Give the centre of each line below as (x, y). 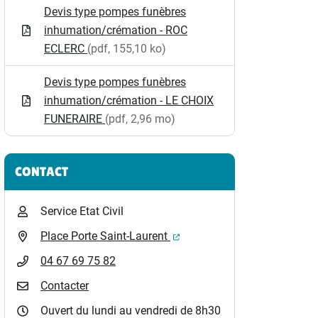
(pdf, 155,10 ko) (127, 49)
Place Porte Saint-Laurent (105, 236)
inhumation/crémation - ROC (116, 30)
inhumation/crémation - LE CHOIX (129, 100)
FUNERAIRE (75, 119)
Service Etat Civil (82, 211)
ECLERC (66, 49)
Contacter (65, 286)
